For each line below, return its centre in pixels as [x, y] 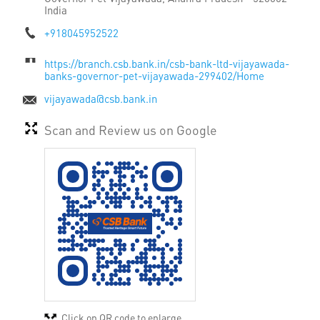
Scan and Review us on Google [131, 130]
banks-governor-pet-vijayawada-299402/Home [154, 75]
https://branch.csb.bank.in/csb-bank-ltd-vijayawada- [167, 63]
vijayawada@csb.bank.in [101, 98]
